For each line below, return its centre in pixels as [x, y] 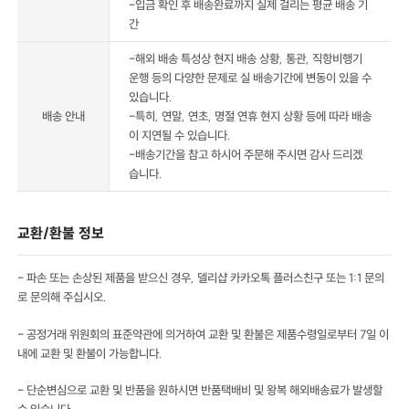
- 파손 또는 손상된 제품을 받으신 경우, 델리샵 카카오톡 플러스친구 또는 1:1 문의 [201, 278]
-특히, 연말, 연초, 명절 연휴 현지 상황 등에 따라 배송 [251, 116]
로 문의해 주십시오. [63, 297]
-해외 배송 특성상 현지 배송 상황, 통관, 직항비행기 [246, 59]
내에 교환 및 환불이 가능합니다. [90, 353]
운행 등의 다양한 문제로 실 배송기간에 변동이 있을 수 [251, 78]
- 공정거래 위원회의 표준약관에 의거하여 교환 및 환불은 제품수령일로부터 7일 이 [204, 334]
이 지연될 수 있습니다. [180, 136]
